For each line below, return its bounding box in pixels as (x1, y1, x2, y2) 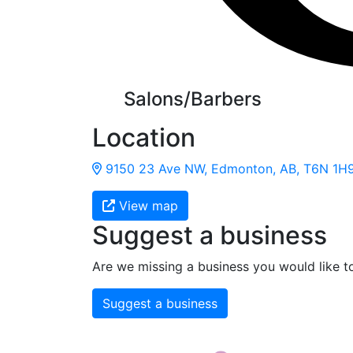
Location (92, 121, 195, 153)
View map (115, 197, 178, 214)
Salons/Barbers (124, 87, 262, 110)
